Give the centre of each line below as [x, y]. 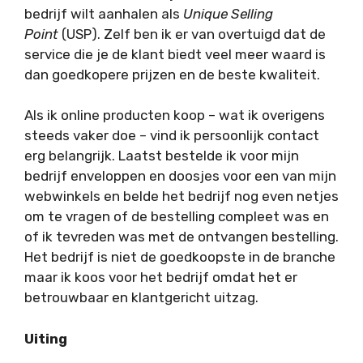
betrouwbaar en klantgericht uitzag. [141, 298]
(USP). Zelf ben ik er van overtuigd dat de [192, 34]
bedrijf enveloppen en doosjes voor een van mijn [180, 176]
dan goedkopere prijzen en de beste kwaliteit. [172, 74]
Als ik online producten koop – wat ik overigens [175, 115]
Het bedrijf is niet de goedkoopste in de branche [180, 257]
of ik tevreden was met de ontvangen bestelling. [181, 237]
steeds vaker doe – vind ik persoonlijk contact [172, 136]
